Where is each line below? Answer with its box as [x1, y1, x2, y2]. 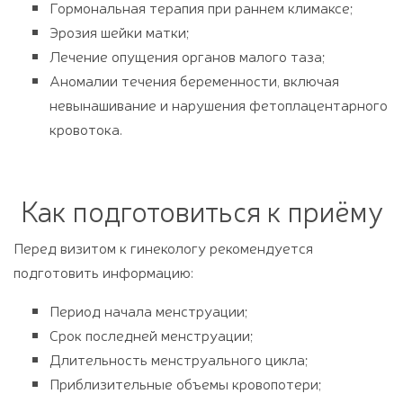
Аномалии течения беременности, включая [49, 69, 339, 90]
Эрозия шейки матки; [49, 21, 189, 41]
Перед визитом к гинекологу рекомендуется [13, 237, 313, 257]
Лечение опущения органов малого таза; [49, 45, 325, 66]
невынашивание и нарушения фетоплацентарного [49, 94, 388, 114]
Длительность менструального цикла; [49, 348, 308, 369]
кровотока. [49, 118, 122, 139]
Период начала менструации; [49, 300, 247, 320]
